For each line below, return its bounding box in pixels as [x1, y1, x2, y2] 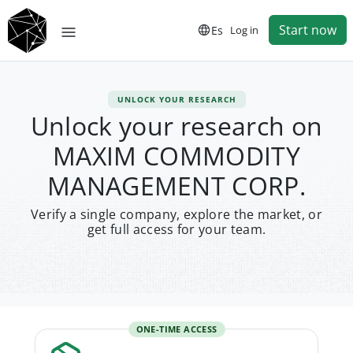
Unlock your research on [30, 109, 323, 143]
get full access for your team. [87, 221, 266, 238]
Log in [230, 22, 258, 37]
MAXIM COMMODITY [53, 139, 300, 173]
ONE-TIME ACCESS [136, 323, 217, 335]
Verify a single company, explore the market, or [30, 206, 323, 223]
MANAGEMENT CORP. [46, 169, 307, 203]
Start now [279, 21, 336, 39]
